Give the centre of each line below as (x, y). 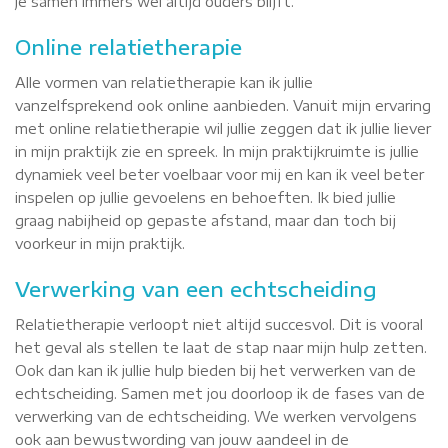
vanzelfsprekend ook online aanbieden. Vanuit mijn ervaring (223, 105)
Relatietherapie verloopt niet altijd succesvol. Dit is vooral (219, 324)
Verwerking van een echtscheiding (196, 288)
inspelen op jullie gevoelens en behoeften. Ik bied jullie (205, 197)
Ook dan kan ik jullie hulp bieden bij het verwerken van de (215, 370)
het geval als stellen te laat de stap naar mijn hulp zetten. (221, 347)
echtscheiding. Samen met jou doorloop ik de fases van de (220, 393)
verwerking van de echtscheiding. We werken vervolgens (216, 416)
